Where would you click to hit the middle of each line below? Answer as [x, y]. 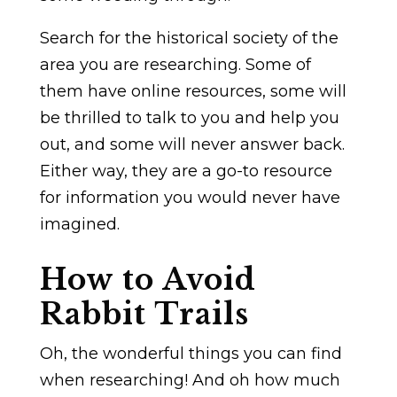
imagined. [79, 224]
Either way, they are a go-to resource [186, 171]
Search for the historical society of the [189, 38]
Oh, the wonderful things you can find [191, 353]
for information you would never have [190, 197]
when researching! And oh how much [190, 380]
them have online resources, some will [193, 91]
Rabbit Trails [144, 314]
